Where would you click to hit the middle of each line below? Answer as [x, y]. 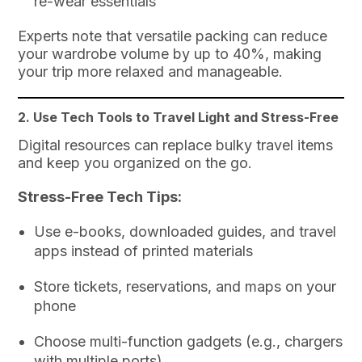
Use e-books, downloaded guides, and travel [185, 231]
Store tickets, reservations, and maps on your [185, 286]
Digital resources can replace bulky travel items [176, 145]
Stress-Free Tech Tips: [100, 196]
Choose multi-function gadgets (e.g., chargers [189, 341]
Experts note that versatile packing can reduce [173, 36]
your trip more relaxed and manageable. [151, 72]
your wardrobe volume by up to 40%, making [170, 54]
